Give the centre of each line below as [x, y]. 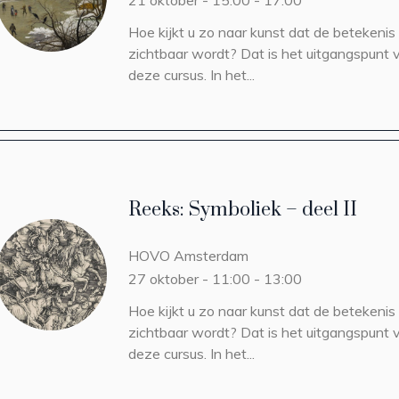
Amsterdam [211, 256]
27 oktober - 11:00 [189, 279]
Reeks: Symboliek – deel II [243, 210]
